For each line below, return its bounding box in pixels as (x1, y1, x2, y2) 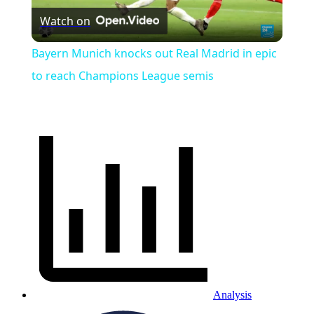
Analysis (213, 289, 252, 301)
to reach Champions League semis (31, 68, 214, 84)
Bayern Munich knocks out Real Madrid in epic (31, 46, 277, 62)
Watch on (39, 13, 90, 29)
